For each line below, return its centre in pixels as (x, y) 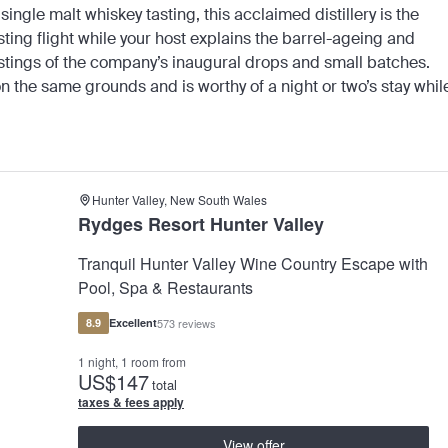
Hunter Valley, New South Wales (179, 200)
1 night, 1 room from (132, 362)
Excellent (133, 323)
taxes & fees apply (131, 402)
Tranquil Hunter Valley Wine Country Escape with (253, 264)
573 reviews (186, 323)
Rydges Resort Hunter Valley (201, 224)
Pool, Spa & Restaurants (165, 288)
